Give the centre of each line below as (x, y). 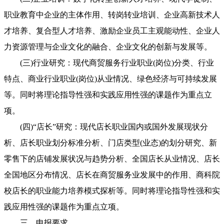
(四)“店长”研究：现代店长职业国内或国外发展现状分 (106, 127)
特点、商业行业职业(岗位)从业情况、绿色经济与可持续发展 (110, 79)
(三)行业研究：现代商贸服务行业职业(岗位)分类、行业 (109, 63)
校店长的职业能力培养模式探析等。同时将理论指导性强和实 (112, 191)
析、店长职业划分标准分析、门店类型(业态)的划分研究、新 (110, 143)
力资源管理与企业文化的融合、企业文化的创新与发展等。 (108, 47)
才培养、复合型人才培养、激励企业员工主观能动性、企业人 (112, 31)
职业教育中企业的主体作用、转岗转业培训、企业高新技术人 (112, 15)
